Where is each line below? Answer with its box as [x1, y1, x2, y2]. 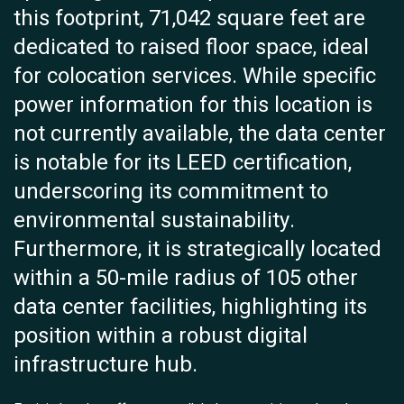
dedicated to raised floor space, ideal [14, 32, 369, 64]
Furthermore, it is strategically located [14, 234, 381, 266]
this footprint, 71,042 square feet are [14, 3, 365, 35]
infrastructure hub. [14, 349, 197, 381]
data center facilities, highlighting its [14, 291, 367, 324]
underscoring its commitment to [14, 176, 328, 208]
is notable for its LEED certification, [14, 147, 352, 179]
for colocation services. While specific [14, 60, 376, 93]
